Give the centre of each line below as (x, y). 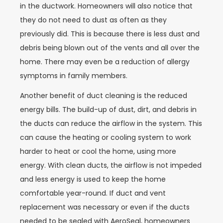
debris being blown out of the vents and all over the (110, 48)
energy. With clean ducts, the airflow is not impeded (111, 166)
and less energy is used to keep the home (93, 179)
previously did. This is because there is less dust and (110, 34)
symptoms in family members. (74, 75)
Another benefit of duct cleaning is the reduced (104, 96)
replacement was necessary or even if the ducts (105, 207)
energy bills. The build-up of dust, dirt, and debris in (108, 110)
